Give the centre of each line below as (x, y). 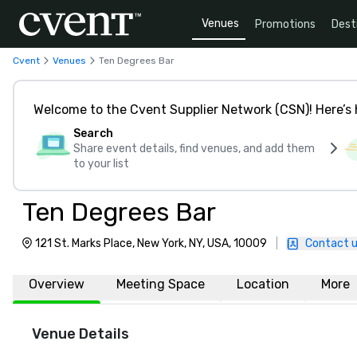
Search (93, 133)
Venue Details (80, 334)
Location (263, 284)
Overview (57, 284)
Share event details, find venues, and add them (194, 149)
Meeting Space (161, 284)
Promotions (285, 24)
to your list (101, 164)
